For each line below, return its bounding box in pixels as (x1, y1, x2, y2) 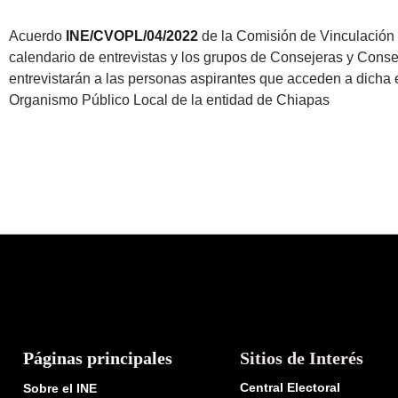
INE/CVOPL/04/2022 (66, 28, 198, 44)
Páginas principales (23, 348, 172, 369)
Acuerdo (9, 28, 66, 44)
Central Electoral (239, 380, 340, 395)
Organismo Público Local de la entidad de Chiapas (9, 92, 330, 108)
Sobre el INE (23, 381, 97, 396)
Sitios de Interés (239, 348, 363, 369)
